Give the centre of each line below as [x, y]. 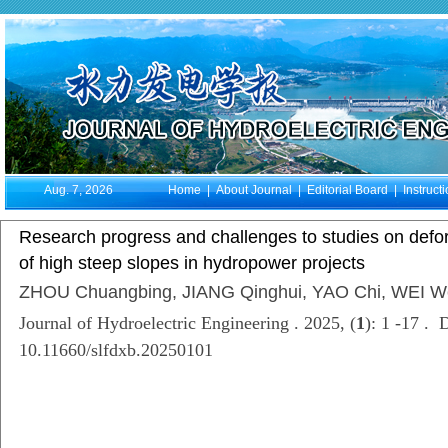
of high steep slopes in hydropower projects [192, 263]
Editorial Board [347, 190]
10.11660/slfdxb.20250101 [116, 350]
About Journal [254, 190]
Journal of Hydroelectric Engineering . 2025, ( [187, 323]
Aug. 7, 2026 [78, 190]
